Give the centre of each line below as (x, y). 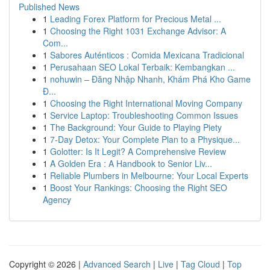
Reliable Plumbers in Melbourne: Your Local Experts (149, 175)
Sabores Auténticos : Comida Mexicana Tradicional (147, 55)
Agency (57, 199)
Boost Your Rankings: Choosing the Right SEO (139, 187)
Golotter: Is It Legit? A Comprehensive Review (138, 151)
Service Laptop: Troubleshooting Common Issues (144, 115)
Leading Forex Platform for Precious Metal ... (136, 19)
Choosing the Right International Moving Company (146, 103)
